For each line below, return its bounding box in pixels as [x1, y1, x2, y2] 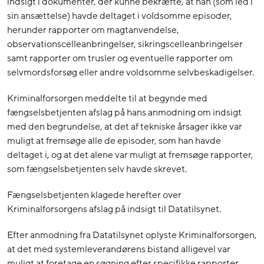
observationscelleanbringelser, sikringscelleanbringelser [7, 38, 243, 51]
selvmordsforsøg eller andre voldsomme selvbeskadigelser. [7, 66, 254, 80]
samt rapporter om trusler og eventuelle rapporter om [7, 52, 233, 65]
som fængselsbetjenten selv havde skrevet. [7, 163, 187, 176]
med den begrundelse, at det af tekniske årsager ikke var [7, 120, 242, 134]
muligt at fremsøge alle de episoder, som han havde [7, 134, 221, 148]
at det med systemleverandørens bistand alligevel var [7, 243, 230, 256]
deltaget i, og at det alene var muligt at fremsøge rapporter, [7, 148, 253, 162]
